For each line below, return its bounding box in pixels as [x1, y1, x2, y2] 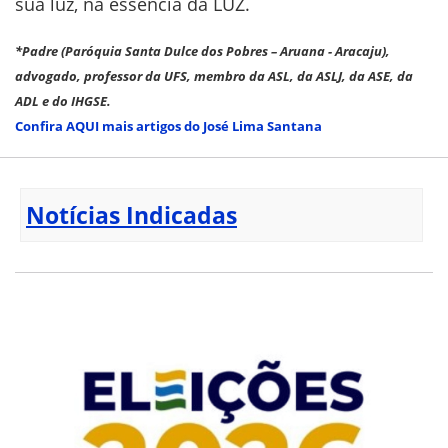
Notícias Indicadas [26, 198, 237, 231]
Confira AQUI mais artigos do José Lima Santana [15, 116, 322, 135]
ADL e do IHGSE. [15, 91, 111, 110]
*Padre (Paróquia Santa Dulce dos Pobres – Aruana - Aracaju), [15, 41, 390, 60]
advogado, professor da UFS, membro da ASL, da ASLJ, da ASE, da [15, 66, 413, 85]
